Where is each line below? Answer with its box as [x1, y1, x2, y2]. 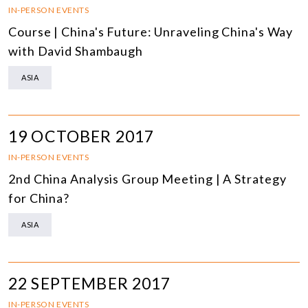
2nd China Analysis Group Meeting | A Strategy [8, 171, 287, 187]
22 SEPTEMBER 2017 [8, 274, 171, 294]
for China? [8, 190, 70, 206]
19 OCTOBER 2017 [8, 126, 155, 146]
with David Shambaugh [8, 43, 143, 59]
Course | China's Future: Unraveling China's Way [8, 24, 294, 40]
